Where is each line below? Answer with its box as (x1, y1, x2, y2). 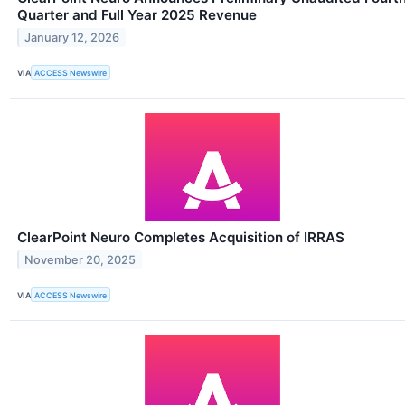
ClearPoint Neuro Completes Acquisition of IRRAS (17, 229, 344, 247)
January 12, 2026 (24, 30, 120, 44)
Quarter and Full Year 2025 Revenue (17, 5, 257, 24)
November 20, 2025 (24, 252, 137, 267)
